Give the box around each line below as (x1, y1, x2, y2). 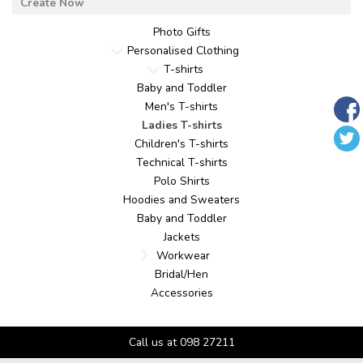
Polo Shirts (153, 173, 210, 189)
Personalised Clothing (127, 43, 239, 58)
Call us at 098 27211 (128, 335, 235, 350)
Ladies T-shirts (141, 117, 222, 133)
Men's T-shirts (145, 99, 218, 114)
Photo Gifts (152, 24, 211, 40)
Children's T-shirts (135, 136, 228, 152)
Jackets (163, 229, 200, 245)
